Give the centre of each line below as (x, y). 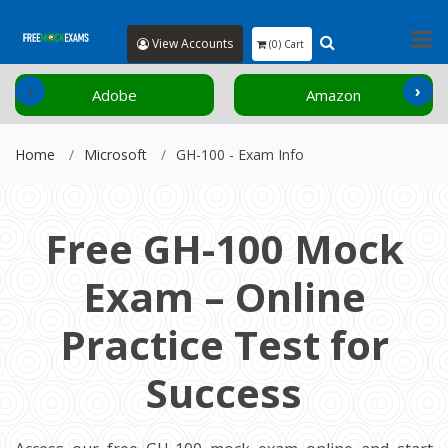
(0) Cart (286, 44)
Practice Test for (224, 344)
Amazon (333, 95)
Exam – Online (224, 296)
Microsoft (115, 154)
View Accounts (191, 43)
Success (224, 392)
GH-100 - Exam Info (240, 154)
